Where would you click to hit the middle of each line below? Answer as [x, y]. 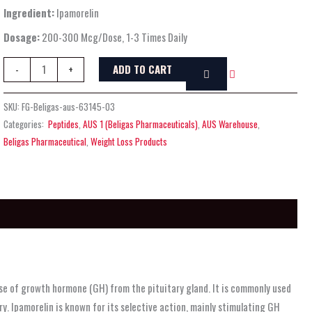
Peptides [63, 124]
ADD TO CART [142, 69]
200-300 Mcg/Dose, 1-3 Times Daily [114, 37]
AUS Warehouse [230, 124]
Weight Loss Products [129, 141]
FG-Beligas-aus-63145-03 [69, 106]
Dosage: [22, 37]
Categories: [25, 124]
